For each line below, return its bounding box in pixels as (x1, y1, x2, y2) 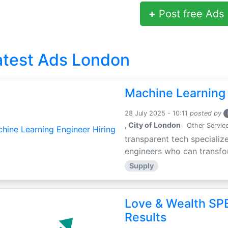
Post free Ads (156, 8, 224, 20)
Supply (129, 161, 154, 170)
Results (125, 210, 167, 224)
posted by (190, 109, 222, 117)
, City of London (125, 121, 181, 129)
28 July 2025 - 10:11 (125, 109, 188, 117)
